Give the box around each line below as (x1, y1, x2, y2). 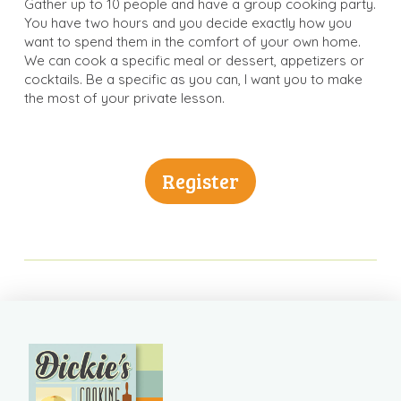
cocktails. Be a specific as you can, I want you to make (23, 70, 363, 88)
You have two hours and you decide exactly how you (23, 13, 352, 31)
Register (161, 167, 239, 195)
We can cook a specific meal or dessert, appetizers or (23, 51, 364, 69)
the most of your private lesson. (23, 89, 225, 107)
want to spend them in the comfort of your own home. (23, 32, 361, 50)
